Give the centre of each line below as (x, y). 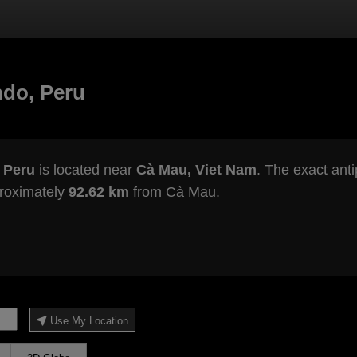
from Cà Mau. (174, 192)
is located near (85, 170)
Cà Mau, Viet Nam (196, 170)
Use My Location (89, 321)
